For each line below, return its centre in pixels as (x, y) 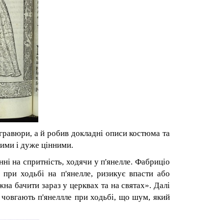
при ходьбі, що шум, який (121, 197)
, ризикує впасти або (130, 174)
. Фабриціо (150, 162)
